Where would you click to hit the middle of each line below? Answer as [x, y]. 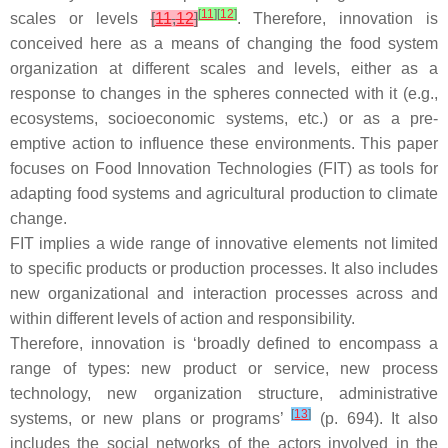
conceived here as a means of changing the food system [224, 43]
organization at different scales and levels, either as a [224, 68]
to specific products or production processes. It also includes [224, 268]
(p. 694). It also [375, 418]
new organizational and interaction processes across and [224, 293]
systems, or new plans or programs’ [151, 418]
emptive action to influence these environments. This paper [224, 143]
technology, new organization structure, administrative [224, 393]
